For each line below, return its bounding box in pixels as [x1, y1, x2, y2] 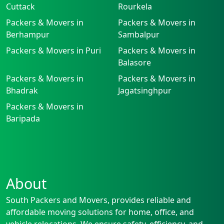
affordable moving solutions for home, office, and [6, 206, 194, 217]
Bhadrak [6, 84, 38, 96]
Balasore [118, 56, 151, 68]
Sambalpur [118, 28, 159, 40]
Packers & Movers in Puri [6, 44, 101, 56]
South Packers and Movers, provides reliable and [6, 194, 191, 205]
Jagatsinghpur [118, 84, 171, 96]
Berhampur [6, 28, 49, 40]
